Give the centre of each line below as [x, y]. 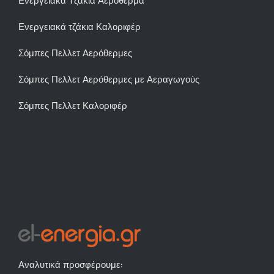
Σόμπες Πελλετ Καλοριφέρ [73, 106]
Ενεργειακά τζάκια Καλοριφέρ [80, 27]
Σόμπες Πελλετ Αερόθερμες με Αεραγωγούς [109, 79]
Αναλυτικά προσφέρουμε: [70, 265]
